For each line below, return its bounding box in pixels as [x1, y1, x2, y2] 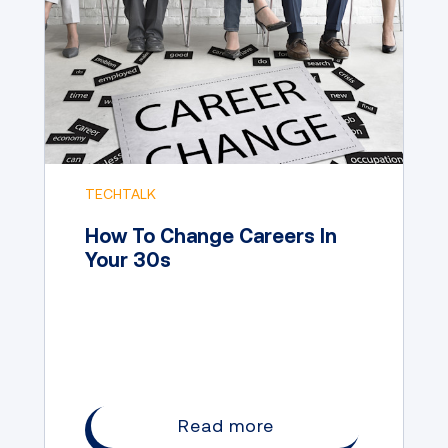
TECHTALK [85, 185, 156, 202]
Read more [177, 414, 275, 436]
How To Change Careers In [85, 223, 337, 247]
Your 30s [85, 247, 171, 271]
